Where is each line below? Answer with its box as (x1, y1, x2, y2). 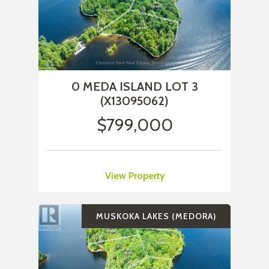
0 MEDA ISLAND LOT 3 (71, 79, 198, 94)
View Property (104, 170, 165, 182)
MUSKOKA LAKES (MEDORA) (96, 211, 216, 222)
